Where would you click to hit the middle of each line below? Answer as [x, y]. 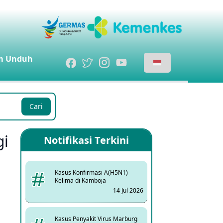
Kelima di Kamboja [80, 180]
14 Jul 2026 [128, 190]
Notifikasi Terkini [86, 140]
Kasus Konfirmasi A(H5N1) [91, 172]
